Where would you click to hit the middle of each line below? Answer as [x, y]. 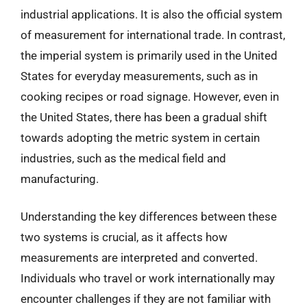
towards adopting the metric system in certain [140, 137]
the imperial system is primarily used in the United [149, 55]
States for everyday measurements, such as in [139, 76]
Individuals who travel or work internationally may [148, 278]
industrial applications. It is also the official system [151, 14]
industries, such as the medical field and [123, 158]
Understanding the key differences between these [149, 217]
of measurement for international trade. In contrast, [153, 35]
